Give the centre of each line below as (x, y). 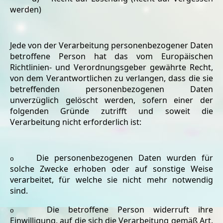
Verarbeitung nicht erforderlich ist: (76, 122)
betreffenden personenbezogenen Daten (111, 89)
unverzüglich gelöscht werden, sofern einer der (111, 100)
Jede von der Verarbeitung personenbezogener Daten (111, 45)
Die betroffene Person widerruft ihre (130, 210)
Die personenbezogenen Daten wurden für (125, 158)
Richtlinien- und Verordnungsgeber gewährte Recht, (111, 67)
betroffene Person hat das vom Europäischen (111, 56)
